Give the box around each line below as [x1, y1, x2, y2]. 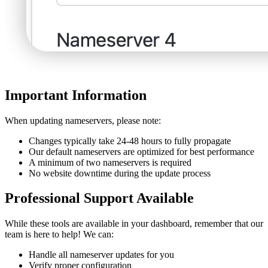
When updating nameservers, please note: [5, 115, 161, 126]
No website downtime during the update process [29, 167, 211, 178]
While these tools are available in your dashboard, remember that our [5, 218, 263, 229]
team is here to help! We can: [5, 229, 114, 240]
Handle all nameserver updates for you [29, 249, 174, 260]
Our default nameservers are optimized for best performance [29, 146, 254, 157]
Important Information [5, 87, 147, 103]
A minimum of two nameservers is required [29, 157, 191, 167]
